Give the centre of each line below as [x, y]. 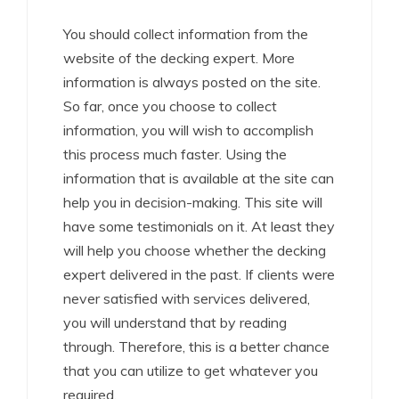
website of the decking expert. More [179, 58]
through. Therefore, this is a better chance [196, 346]
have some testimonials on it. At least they [199, 226]
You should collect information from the [186, 34]
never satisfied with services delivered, [187, 298]
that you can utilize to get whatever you [191, 370]
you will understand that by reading [175, 322]
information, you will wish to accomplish [188, 130]
